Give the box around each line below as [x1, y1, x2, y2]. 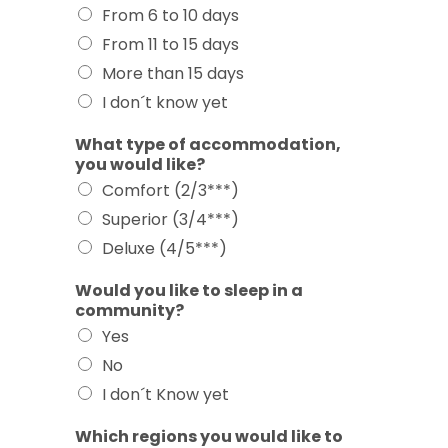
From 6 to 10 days [102, 3, 239, 27]
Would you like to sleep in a [75, 278, 303, 302]
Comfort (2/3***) [102, 178, 239, 202]
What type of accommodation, [75, 132, 341, 156]
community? [75, 298, 184, 322]
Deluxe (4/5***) [102, 236, 227, 260]
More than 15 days [102, 61, 244, 85]
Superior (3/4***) [102, 207, 239, 231]
